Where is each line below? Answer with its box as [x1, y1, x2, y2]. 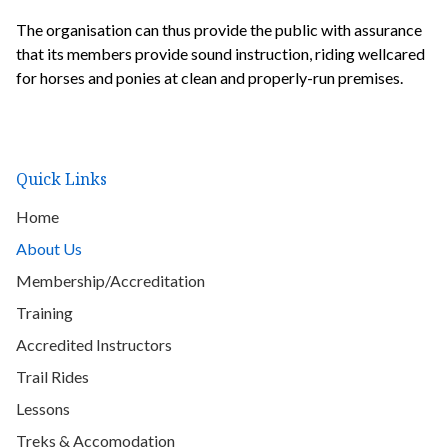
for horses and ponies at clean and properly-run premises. [16, 68, 403, 88]
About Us [16, 239, 82, 259]
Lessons [16, 399, 70, 419]
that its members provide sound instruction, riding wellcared [16, 44, 425, 64]
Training [16, 303, 73, 323]
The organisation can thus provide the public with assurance [16, 20, 422, 40]
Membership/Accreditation [16, 271, 205, 291]
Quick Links [16, 168, 107, 191]
